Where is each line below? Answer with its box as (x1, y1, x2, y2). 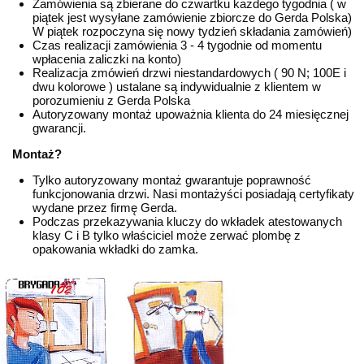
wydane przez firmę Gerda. (32, 201, 177, 215)
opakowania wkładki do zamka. (32, 242, 198, 257)
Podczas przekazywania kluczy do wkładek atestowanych (32, 214, 342, 229)
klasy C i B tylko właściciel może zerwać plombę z (32, 228, 301, 243)
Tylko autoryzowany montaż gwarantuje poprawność (32, 173, 311, 188)
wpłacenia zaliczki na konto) (32, 52, 181, 67)
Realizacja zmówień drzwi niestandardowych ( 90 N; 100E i (32, 66, 346, 80)
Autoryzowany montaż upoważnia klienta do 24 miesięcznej (32, 107, 349, 122)
